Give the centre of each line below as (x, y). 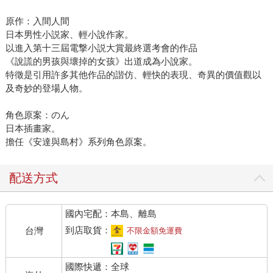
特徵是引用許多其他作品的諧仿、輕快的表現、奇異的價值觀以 (133, 75)
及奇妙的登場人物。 (46, 88)
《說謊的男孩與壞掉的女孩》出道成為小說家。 (101, 62)
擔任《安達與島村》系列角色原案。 (78, 142)
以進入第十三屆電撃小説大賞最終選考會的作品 (101, 48)
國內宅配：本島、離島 (111, 214)
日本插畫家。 (33, 129)
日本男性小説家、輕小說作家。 (69, 35)
